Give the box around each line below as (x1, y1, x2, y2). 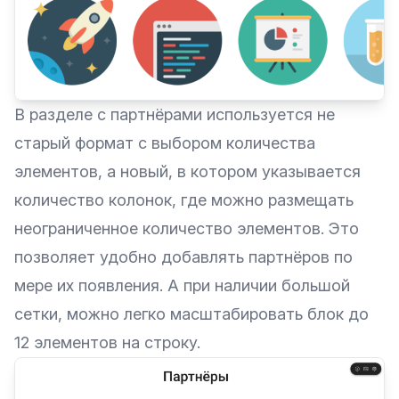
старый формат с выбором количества (14, 134, 315, 153)
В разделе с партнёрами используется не (14, 105, 335, 125)
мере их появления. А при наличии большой (14, 276, 350, 296)
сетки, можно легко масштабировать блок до (14, 305, 369, 324)
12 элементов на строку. (14, 333, 200, 353)
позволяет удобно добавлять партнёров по (14, 248, 353, 267)
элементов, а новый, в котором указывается (14, 162, 361, 182)
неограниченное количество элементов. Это (14, 219, 359, 239)
